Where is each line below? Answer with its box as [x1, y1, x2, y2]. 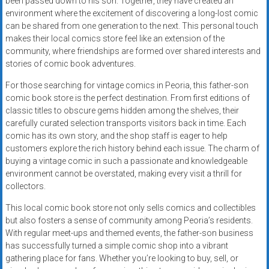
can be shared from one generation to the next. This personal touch [5, 21, 258, 31]
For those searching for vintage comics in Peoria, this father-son [5, 80, 249, 91]
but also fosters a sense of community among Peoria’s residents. [5, 216, 253, 226]
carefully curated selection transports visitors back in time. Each [5, 118, 246, 128]
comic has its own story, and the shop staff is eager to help [5, 131, 228, 141]
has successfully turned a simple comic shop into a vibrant [5, 241, 228, 251]
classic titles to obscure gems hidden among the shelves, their [5, 106, 239, 116]
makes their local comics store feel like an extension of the [5, 34, 225, 44]
